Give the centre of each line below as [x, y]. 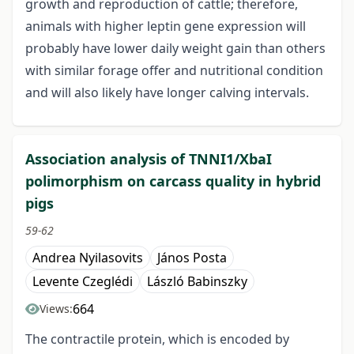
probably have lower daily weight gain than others [175, 49]
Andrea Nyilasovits [88, 258]
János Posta [192, 258]
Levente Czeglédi [83, 282]
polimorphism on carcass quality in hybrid [173, 181]
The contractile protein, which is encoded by [157, 339]
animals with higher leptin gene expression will [166, 26]
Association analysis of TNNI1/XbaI [149, 159]
